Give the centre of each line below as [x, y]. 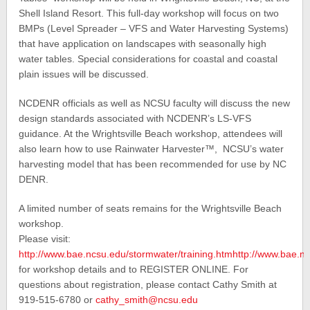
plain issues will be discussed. [84, 74]
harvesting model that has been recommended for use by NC [153, 164]
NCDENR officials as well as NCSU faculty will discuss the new [155, 103]
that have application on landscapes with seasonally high [143, 44]
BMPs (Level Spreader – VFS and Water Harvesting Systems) [154, 28]
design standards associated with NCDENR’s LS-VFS [135, 118]
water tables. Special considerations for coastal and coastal [148, 59]
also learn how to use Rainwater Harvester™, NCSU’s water [152, 149]
